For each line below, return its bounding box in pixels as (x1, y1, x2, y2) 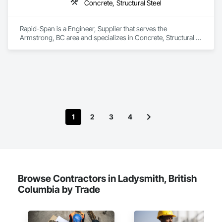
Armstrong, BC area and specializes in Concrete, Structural (20, 33, 194, 42)
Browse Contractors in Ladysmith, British (18, 172, 197, 184)
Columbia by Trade (18, 183, 100, 195)
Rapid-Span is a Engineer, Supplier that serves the (20, 24, 167, 33)
